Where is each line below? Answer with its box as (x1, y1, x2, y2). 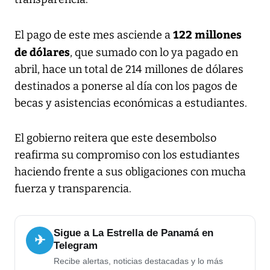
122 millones (173, 27, 242, 42)
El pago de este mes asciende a (14, 28, 173, 42)
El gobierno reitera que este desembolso (14, 131, 216, 145)
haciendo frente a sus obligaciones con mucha (14, 165, 246, 179)
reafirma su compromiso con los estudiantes (14, 148, 240, 162)
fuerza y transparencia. (14, 182, 131, 196)
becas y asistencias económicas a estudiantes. (14, 96, 247, 110)
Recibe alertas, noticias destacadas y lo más (54, 256, 223, 266)
